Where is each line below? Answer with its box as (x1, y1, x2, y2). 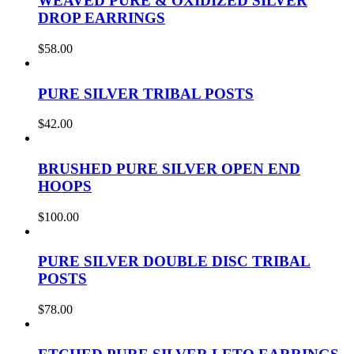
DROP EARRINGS (38, 9, 165, 27)
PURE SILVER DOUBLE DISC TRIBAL (38, 253, 311, 270)
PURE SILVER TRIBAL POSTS (38, 85, 254, 102)
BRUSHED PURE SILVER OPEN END (38, 160, 300, 178)
